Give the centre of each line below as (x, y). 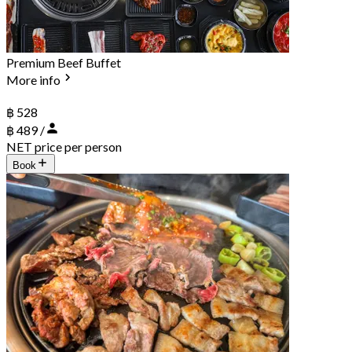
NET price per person (64, 146)
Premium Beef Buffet (64, 63)
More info (33, 80)
